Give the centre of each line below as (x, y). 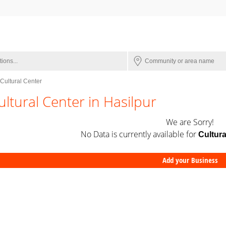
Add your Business (190, 160)
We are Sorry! (190, 122)
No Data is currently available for (139, 134)
